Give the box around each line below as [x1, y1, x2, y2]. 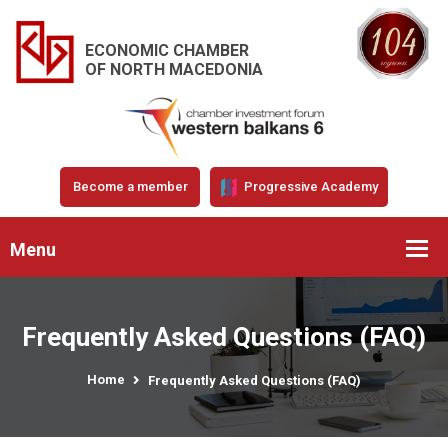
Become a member [72, 178, 188, 194]
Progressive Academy [241, 178, 378, 194]
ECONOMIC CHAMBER [85, 40, 249, 60]
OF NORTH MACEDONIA [85, 59, 263, 79]
